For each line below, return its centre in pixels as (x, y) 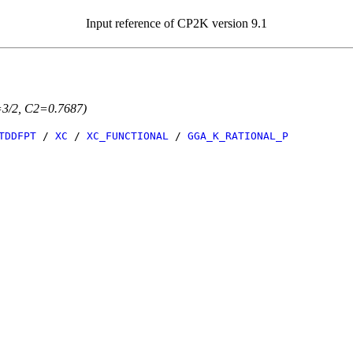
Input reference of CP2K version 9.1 (176, 23)
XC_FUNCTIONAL (128, 136)
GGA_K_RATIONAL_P (238, 136)
